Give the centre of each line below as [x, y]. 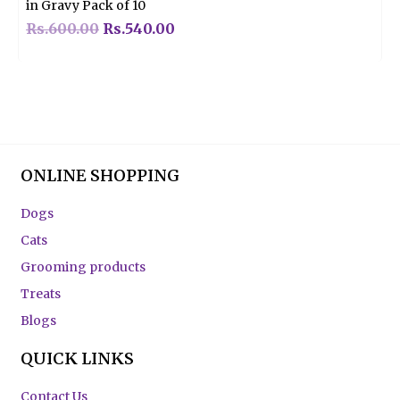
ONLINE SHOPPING [100, 175]
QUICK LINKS [78, 358]
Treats [41, 293]
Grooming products [83, 267]
